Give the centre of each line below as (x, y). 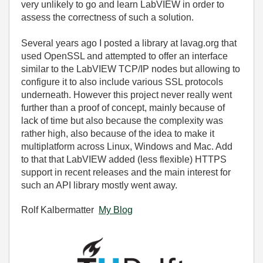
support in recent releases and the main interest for (126, 172)
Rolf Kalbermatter (60, 210)
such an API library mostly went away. (99, 185)
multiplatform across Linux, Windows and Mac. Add (127, 146)
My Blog (116, 210)
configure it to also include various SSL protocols (122, 82)
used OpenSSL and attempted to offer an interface (124, 56)
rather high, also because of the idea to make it (118, 134)
